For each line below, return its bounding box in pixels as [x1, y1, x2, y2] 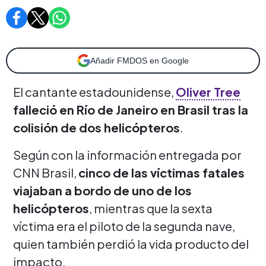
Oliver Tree [176, 84, 240, 99]
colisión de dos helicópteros [13, 119, 180, 135]
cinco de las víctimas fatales [78, 164, 245, 180]
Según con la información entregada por [13, 147, 242, 162]
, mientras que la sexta [89, 200, 213, 216]
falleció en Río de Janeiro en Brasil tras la [13, 102, 248, 117]
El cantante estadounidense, [13, 84, 176, 99]
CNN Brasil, [13, 164, 78, 180]
